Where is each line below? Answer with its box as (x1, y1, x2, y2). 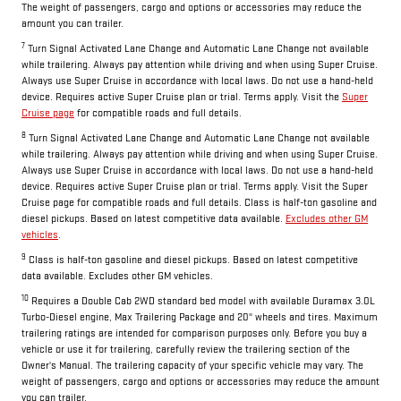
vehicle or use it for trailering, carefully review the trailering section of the (21, 343, 350, 357)
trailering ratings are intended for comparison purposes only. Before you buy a (21, 327, 367, 341)
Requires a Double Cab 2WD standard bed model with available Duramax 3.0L (29, 294, 375, 309)
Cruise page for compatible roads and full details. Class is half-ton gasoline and (21, 196, 377, 210)
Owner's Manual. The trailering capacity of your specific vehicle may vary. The (21, 359, 363, 373)
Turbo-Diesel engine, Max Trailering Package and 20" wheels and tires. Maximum (21, 311, 378, 325)
